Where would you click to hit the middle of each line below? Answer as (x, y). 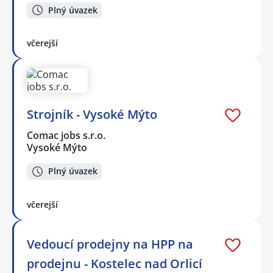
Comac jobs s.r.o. (67, 136)
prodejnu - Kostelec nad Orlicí (115, 263)
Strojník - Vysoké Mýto (92, 115)
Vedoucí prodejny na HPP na (110, 244)
